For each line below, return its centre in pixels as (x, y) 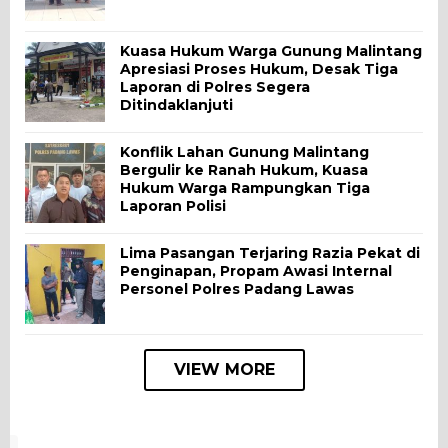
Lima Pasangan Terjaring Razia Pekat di (270, 252)
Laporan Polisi (173, 205)
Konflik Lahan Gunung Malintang (244, 151)
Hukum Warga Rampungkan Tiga (245, 187)
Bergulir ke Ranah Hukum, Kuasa (244, 169)
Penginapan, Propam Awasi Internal (256, 270)
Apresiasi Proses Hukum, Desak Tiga (259, 68)
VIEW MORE (224, 369)
